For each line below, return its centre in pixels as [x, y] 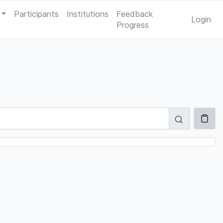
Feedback [135, 14]
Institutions [88, 14]
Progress [133, 25]
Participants [37, 14]
